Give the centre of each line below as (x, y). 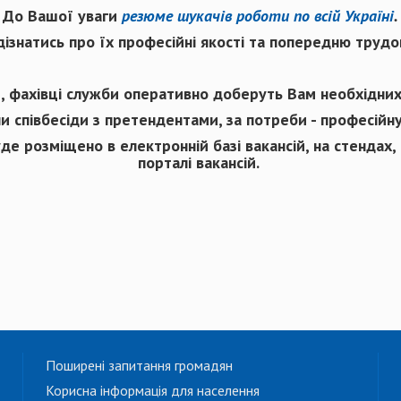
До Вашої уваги (62, 16)
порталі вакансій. (200, 163)
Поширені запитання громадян (139, 366)
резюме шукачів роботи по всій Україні (258, 16)
